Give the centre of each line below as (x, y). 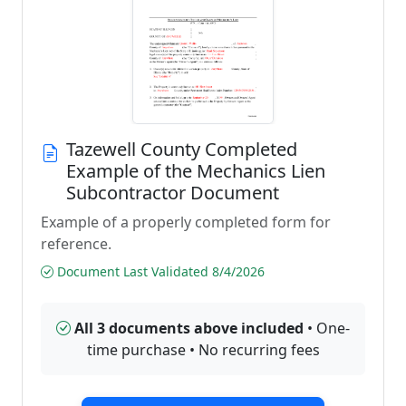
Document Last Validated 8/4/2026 (159, 271)
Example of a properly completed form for (186, 222)
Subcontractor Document (173, 193)
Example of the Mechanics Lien (196, 171)
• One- (327, 328)
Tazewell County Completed (182, 149)
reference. (76, 244)
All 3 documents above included (189, 328)
